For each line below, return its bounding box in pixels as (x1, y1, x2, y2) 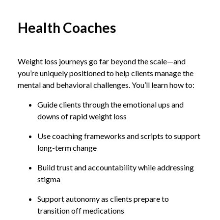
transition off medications (37, 205, 124, 215)
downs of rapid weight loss (37, 111, 127, 121)
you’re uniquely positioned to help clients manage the (18, 68, 193, 78)
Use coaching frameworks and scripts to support (37, 131, 200, 140)
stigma (37, 174, 60, 184)
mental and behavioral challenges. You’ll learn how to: (18, 80, 194, 89)
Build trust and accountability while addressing (37, 162, 194, 172)
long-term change (37, 142, 97, 152)
